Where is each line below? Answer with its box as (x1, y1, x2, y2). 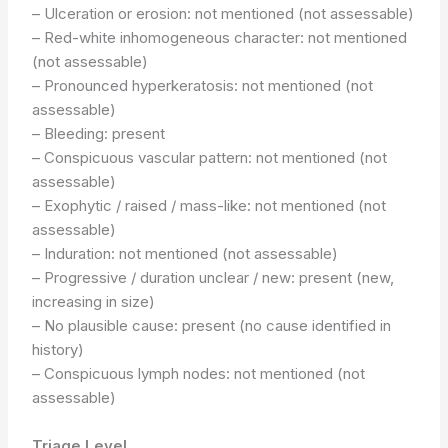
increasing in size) (32, 291, 156, 311)
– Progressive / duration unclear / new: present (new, (32, 267, 395, 287)
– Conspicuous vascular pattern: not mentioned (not (32, 147, 388, 167)
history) (32, 339, 85, 359)
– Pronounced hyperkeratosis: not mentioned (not (32, 75, 374, 95)
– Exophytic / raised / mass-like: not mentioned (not (32, 195, 387, 215)
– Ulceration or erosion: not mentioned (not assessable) (32, 3, 415, 23)
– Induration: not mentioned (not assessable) (32, 243, 339, 263)
